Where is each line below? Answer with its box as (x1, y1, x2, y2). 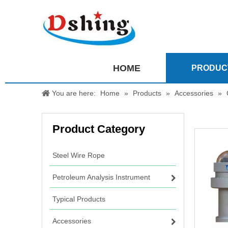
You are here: (52, 89, 96, 97)
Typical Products (52, 195, 105, 203)
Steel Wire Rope (52, 151, 105, 159)
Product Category (52, 123, 145, 135)
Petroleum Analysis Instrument (52, 173, 150, 181)
